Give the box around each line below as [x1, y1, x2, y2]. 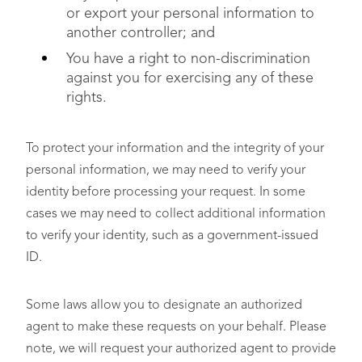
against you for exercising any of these [66, 71, 314, 86]
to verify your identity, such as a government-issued [26, 229, 318, 242]
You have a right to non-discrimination [66, 52, 310, 66]
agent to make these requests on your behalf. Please [26, 321, 326, 334]
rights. [66, 90, 107, 105]
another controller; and [66, 26, 215, 40]
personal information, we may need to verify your [26, 164, 305, 177]
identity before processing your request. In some [26, 186, 305, 199]
